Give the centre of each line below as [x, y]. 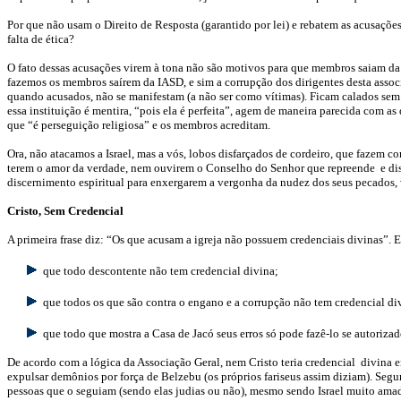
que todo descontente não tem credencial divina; [161, 271]
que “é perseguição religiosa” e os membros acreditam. [139, 125]
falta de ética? [41, 39]
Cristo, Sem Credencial [65, 211]
